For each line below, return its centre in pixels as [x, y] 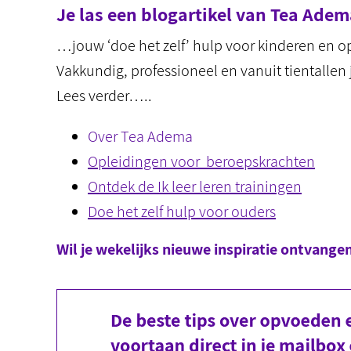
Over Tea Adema [140, 136]
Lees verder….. [104, 96]
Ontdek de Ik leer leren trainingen [195, 186]
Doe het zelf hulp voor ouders [182, 212]
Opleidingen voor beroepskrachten [201, 161]
